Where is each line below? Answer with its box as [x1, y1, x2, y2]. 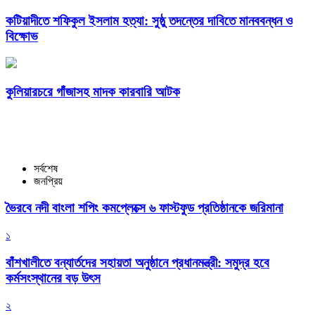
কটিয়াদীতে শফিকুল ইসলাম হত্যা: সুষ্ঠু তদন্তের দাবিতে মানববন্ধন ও [6, 13, 292, 28]
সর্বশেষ [34, 162, 58, 174]
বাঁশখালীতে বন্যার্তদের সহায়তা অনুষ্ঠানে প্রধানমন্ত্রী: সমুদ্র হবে [6, 255, 269, 270]
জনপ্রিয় [34, 174, 63, 187]
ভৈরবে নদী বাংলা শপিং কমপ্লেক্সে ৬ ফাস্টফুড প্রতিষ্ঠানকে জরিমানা [6, 200, 283, 216]
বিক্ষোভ [6, 28, 38, 44]
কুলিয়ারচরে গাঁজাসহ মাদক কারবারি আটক [6, 84, 180, 99]
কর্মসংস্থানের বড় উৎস [6, 270, 101, 285]
